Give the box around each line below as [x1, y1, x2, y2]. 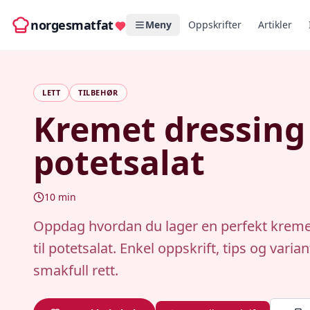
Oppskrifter [188, 18, 241, 31]
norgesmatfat [30, 17, 113, 33]
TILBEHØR [78, 87, 118, 98]
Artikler [257, 18, 292, 31]
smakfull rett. [33, 261, 118, 280]
